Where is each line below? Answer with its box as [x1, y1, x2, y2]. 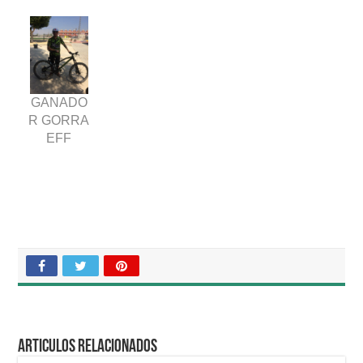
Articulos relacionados [18, 337, 158, 357]
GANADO [30, 95, 88, 109]
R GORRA [28, 113, 90, 127]
